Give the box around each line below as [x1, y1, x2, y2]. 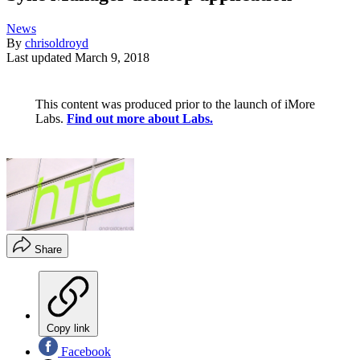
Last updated [6, 51, 75, 65]
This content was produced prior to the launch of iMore [35, 97, 315, 112]
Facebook [58, 344, 111, 358]
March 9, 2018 [75, 51, 149, 65]
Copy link [47, 321, 90, 334]
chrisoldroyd [25, 36, 88, 51]
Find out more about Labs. [67, 112, 213, 126]
